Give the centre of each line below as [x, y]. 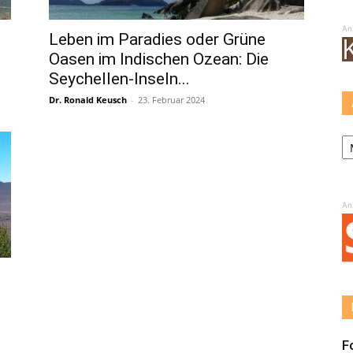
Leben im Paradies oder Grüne [157, 39]
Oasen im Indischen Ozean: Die [159, 59]
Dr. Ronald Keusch [88, 100]
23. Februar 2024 [171, 100]
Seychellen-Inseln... [119, 79]
